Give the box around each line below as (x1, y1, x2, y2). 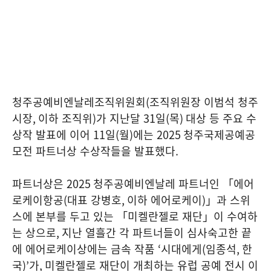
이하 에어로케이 (127, 192, 202, 208)
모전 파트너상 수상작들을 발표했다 (12, 143, 175, 159)
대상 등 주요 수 (186, 110, 256, 126)
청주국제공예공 (183, 126, 255, 143)
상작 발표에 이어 (12, 126, 93, 143)
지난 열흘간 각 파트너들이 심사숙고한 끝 (62, 224, 252, 241)
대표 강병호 (67, 192, 122, 208)
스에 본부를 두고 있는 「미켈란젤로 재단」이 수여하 (12, 208, 258, 224)
